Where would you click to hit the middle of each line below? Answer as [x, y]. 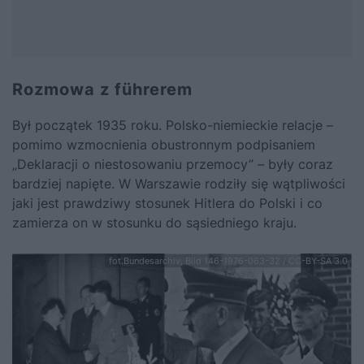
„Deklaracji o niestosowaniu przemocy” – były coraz [173, 165]
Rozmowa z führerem [102, 90]
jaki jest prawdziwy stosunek [103, 204]
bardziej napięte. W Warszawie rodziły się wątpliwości [179, 184]
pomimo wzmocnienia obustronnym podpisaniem [164, 145]
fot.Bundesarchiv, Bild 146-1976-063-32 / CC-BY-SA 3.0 [228, 261]
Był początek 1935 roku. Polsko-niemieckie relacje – [173, 126]
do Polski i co [279, 204]
